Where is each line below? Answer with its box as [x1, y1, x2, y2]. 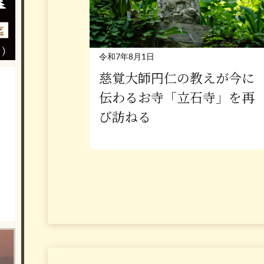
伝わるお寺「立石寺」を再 [98, 90, 255, 105]
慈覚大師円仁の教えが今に [98, 71, 255, 86]
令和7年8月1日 [98, 51, 154, 61]
